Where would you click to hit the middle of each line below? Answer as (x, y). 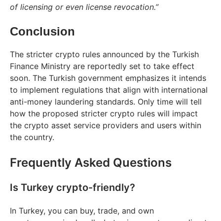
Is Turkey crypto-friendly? (73, 187)
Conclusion (42, 31)
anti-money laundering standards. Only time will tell (106, 101)
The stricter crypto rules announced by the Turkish (104, 54)
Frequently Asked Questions (91, 162)
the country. (32, 137)
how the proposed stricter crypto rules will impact (104, 113)
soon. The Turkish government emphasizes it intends (108, 78)
